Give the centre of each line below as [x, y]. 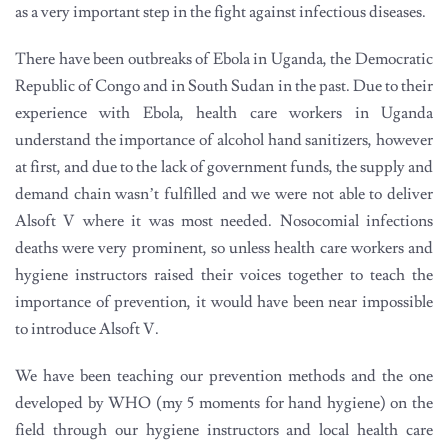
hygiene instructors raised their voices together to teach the [224, 274]
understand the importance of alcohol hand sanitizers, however [224, 139]
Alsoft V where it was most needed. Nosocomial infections [224, 220]
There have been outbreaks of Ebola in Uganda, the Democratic [224, 58]
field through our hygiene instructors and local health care [224, 429]
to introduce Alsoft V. [87, 328]
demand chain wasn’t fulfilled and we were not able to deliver [224, 193]
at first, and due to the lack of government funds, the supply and [224, 166]
